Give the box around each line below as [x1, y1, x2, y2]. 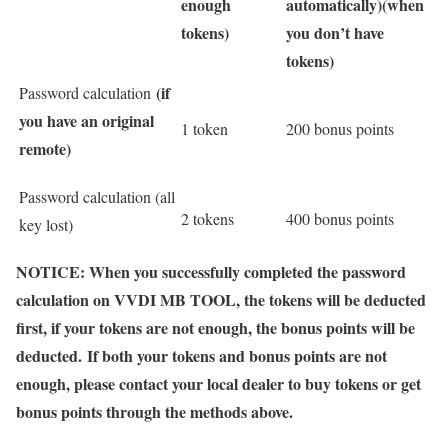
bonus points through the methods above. [16, 400, 293, 423]
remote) [19, 137, 71, 160]
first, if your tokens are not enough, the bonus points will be [16, 316, 415, 339]
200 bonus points [286, 118, 394, 139]
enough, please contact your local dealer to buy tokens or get [16, 372, 421, 395]
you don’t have [286, 21, 384, 44]
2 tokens [181, 208, 234, 229]
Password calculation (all [19, 186, 175, 207]
